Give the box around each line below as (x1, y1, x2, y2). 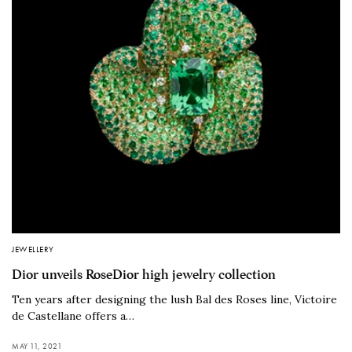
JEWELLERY (12, 243, 54, 255)
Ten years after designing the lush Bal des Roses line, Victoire (12, 291, 337, 306)
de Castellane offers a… (12, 308, 134, 323)
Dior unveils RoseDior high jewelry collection (12, 266, 276, 283)
